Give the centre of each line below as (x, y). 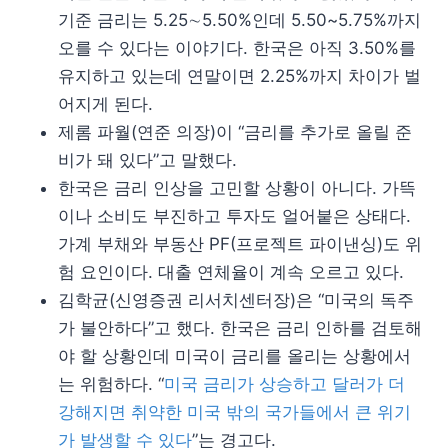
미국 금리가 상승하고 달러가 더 (284, 384)
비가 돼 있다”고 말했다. (147, 160)
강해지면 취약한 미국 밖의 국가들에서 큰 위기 (234, 412)
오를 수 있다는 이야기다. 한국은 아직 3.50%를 (237, 48)
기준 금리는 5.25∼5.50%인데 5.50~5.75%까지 (239, 20)
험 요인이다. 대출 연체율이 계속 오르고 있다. (231, 272)
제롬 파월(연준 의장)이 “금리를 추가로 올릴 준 (235, 132)
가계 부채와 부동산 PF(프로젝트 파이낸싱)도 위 (240, 244)
